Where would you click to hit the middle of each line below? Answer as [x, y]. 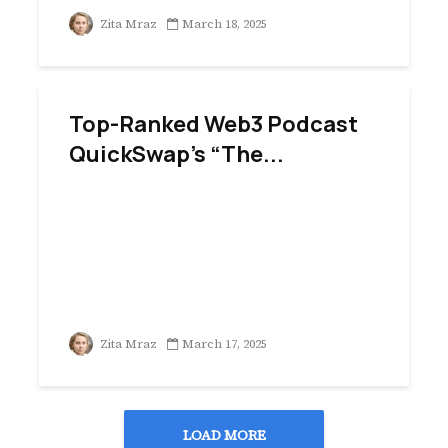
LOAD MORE [224, 435]
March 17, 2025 [224, 344]
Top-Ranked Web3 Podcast [213, 124]
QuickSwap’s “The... [176, 154]
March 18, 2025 [224, 24]
